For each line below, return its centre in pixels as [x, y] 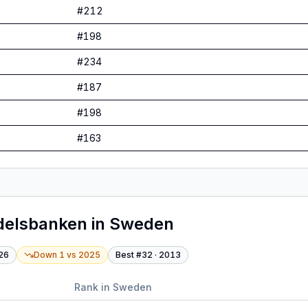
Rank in [93, 287]
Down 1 [49, 255]
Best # [129, 255]
